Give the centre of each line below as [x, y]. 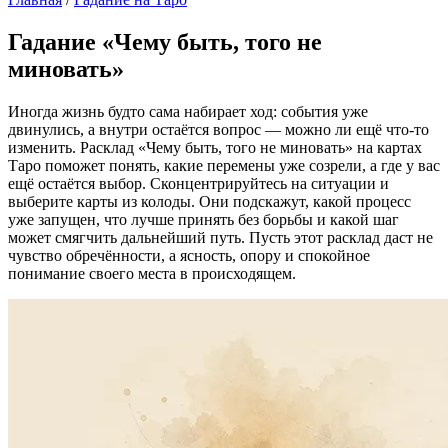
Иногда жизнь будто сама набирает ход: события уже [188, 111]
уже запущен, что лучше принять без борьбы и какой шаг [203, 219]
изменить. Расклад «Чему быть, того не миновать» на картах [215, 147]
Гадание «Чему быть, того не [165, 41]
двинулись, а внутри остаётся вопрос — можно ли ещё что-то [218, 129]
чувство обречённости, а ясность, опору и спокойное [189, 255]
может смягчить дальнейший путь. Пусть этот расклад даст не [220, 237]
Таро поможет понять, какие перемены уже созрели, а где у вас [224, 165]
